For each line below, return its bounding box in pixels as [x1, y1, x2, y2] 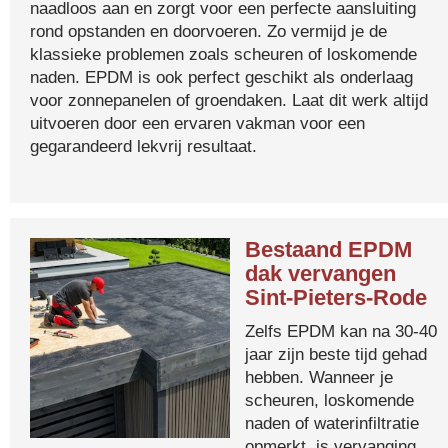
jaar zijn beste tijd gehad [245, 344, 427, 364]
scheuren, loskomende [245, 390, 414, 410]
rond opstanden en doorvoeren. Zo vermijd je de [30, 21, 387, 41]
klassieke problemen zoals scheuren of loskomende [30, 44, 417, 64]
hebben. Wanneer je [245, 367, 393, 387]
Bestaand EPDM [245, 237, 412, 262]
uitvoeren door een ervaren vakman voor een [30, 113, 365, 133]
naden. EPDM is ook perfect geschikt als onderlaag [30, 67, 413, 87]
